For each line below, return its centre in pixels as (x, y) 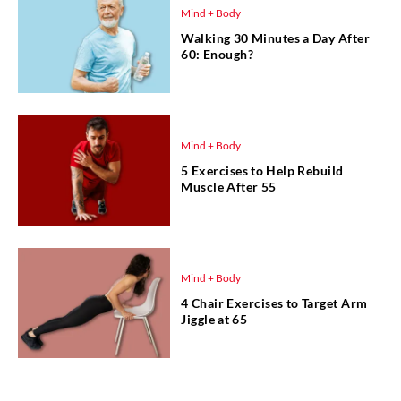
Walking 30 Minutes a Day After (276, 38)
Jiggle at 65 (214, 319)
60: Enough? (218, 54)
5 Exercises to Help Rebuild (262, 170)
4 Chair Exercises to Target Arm (274, 303)
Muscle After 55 (229, 186)
